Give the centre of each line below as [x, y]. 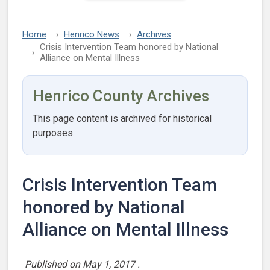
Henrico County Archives [121, 96]
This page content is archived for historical [122, 118]
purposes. [54, 133]
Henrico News [92, 34]
